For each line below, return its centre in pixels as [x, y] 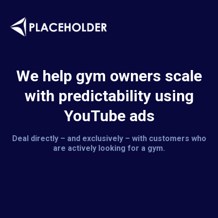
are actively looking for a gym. [109, 148]
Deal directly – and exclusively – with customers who [109, 139]
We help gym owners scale [109, 76]
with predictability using [109, 96]
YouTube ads [109, 116]
